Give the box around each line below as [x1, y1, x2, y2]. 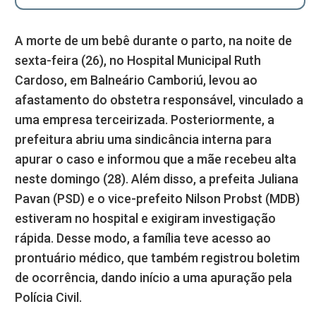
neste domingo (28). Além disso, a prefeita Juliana [15, 171, 298, 187]
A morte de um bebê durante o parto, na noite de [15, 33, 292, 49]
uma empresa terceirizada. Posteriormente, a [15, 112, 274, 128]
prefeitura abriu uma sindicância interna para [15, 132, 272, 147]
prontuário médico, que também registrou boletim [15, 250, 300, 266]
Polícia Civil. [15, 290, 82, 305]
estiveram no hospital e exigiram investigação [15, 211, 276, 226]
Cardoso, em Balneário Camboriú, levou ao [15, 73, 257, 88]
